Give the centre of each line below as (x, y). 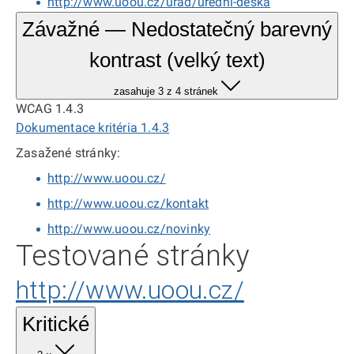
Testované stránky (133, 256)
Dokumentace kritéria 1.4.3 (93, 128)
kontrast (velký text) (177, 60)
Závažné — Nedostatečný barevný (177, 29)
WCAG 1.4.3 (50, 109)
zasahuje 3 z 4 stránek (166, 91)
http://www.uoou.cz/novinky (129, 229)
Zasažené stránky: (68, 153)
